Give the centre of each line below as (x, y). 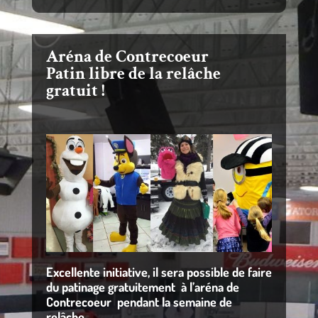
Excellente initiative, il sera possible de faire (159, 272)
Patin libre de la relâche (133, 73)
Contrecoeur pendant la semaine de (139, 301)
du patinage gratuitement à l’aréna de (142, 286)
